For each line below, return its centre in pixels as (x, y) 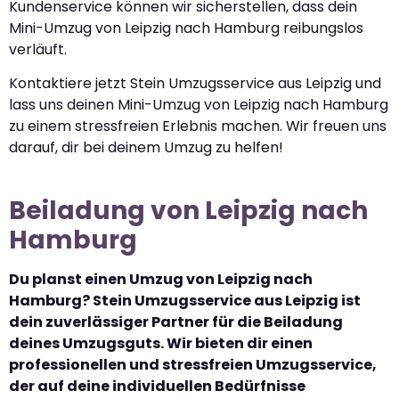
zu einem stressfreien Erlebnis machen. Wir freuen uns (198, 126)
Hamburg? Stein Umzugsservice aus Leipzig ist (185, 301)
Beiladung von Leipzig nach (188, 211)
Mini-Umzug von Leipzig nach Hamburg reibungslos (186, 28)
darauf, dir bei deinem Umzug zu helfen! (146, 148)
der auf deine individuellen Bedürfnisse (157, 387)
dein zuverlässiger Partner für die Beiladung (176, 322)
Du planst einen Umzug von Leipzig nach (161, 280)
